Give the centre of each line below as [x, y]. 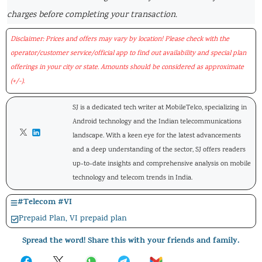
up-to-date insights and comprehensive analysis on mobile [162, 164]
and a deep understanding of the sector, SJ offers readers [159, 150]
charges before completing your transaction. [92, 15]
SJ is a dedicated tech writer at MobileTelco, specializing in [160, 108]
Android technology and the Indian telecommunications [157, 122]
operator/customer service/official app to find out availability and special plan [128, 53]
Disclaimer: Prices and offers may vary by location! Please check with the [120, 39]
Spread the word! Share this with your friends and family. [131, 241]
